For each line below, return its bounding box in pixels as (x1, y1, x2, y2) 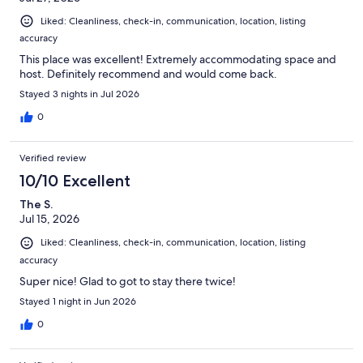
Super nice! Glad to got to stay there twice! (19, 273, 236, 288)
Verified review (19, 152, 87, 165)
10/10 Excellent (19, 171, 130, 191)
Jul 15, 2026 (19, 211, 79, 227)
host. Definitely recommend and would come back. (19, 66, 277, 82)
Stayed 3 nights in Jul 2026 (19, 88, 139, 101)
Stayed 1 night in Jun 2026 (19, 294, 136, 308)
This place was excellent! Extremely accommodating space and (19, 52, 336, 67)
